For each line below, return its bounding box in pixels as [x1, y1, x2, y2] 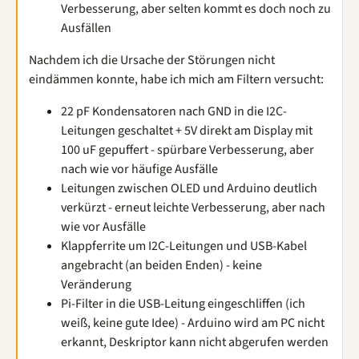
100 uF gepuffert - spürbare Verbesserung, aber [61, 141, 314, 159]
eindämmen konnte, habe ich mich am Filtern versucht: [29, 71, 324, 88]
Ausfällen [61, 19, 111, 37]
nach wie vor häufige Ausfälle [61, 160, 218, 178]
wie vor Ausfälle [61, 218, 146, 236]
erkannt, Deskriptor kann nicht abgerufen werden [61, 333, 329, 351]
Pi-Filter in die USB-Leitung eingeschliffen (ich [61, 295, 305, 313]
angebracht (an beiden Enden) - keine [61, 256, 262, 274]
